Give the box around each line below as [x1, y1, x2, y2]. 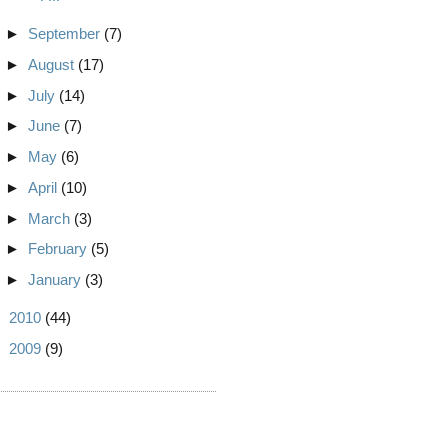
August [27, 55, 78, 73]
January [27, 270, 85, 288]
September [27, 25, 104, 43]
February [27, 240, 91, 258]
